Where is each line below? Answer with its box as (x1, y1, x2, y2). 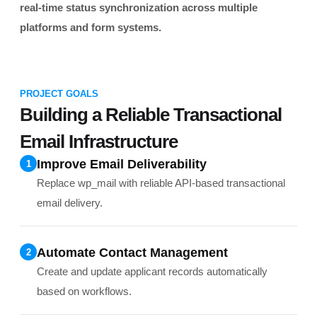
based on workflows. (37, 285, 132, 297)
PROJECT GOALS (20, 88, 98, 99)
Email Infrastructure (20, 131, 178, 152)
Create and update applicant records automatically (37, 265, 267, 277)
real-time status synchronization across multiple (20, 1, 258, 13)
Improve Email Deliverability (37, 157, 207, 171)
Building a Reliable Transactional (20, 104, 282, 125)
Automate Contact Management (37, 246, 228, 260)
